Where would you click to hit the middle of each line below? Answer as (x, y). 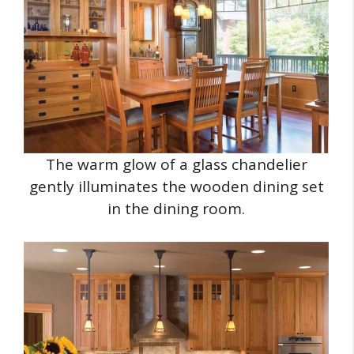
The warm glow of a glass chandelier (176, 164)
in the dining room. (176, 208)
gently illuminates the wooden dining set (176, 186)
